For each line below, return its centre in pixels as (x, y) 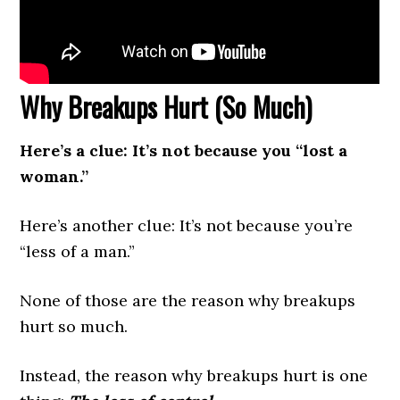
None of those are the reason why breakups (188, 301)
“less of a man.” (78, 252)
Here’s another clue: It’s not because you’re (187, 226)
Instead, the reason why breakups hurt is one (194, 376)
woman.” (54, 177)
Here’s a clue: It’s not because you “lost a (184, 151)
